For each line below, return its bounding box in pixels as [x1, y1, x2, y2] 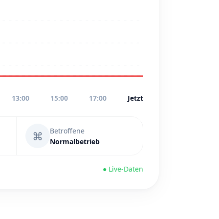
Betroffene [50, 126, 85, 135]
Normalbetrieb [50, 136, 100, 146]
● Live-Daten [103, 164, 143, 174]
